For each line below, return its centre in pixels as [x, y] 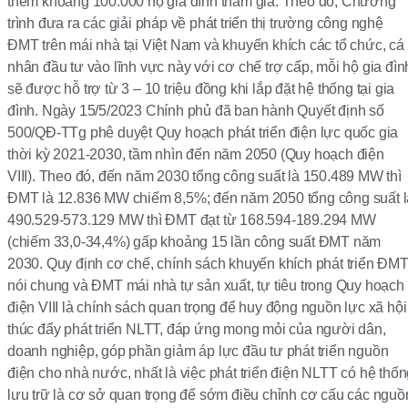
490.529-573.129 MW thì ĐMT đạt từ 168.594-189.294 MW [192, 220]
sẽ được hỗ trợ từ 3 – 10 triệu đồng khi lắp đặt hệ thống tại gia [201, 89]
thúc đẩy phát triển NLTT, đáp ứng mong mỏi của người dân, [197, 330]
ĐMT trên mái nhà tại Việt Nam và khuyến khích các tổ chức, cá [206, 46]
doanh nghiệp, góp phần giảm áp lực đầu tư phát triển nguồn [198, 352]
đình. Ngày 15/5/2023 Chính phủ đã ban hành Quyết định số [196, 111]
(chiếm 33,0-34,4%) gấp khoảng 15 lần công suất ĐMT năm [194, 242]
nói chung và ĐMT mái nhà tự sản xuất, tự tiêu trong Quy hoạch [206, 286]
